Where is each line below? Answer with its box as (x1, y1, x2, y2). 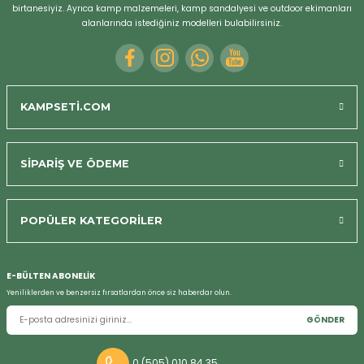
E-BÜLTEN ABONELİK (6, 269, 95, 282)
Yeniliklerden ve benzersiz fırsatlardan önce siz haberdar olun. (6, 287, 232, 297)
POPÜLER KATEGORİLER (20, 214, 162, 227)
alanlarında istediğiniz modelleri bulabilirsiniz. (82, 16, 282, 29)
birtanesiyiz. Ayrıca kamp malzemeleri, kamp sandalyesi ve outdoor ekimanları (12, 2, 352, 15)
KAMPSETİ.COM (20, 100, 110, 113)
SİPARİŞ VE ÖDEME (20, 157, 129, 170)
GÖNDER (306, 313, 344, 326)
